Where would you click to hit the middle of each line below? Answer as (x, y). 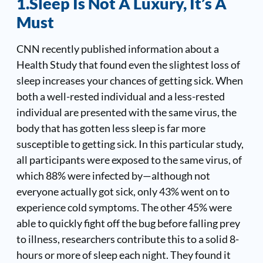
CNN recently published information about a (117, 48)
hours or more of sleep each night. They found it (123, 254)
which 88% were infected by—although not (113, 175)
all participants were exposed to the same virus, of (129, 159)
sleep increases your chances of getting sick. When (129, 80)
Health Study (46, 64)
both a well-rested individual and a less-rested (120, 96)
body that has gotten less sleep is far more (111, 128)
